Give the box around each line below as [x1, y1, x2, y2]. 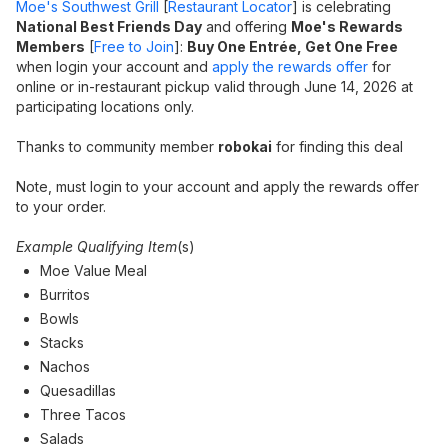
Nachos [40, 358, 90, 375]
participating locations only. [16, 98, 194, 115]
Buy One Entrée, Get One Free [187, 38, 398, 55]
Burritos [40, 286, 90, 303]
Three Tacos [40, 406, 126, 423]
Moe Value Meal [40, 262, 147, 279]
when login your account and [16, 58, 212, 75]
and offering [202, 18, 291, 35]
